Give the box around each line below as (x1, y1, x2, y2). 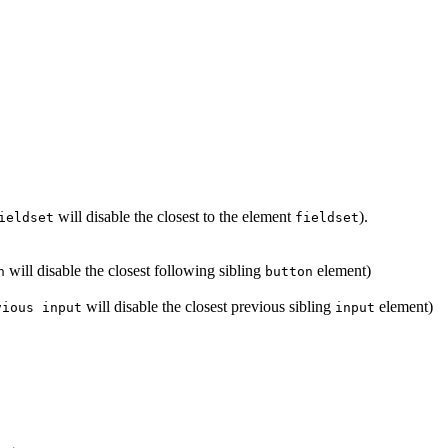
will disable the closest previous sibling (82, 298, 335, 316)
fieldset (295, 210, 359, 226)
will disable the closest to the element (54, 208, 295, 226)
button (265, 264, 313, 280)
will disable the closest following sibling (5, 262, 265, 280)
